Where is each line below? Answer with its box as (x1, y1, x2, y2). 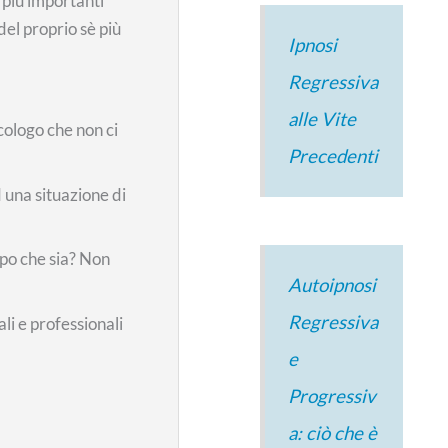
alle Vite (287, 108, 356, 131)
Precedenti (287, 145, 378, 168)
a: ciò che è (287, 422, 377, 445)
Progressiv (287, 385, 376, 408)
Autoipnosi (287, 274, 376, 297)
